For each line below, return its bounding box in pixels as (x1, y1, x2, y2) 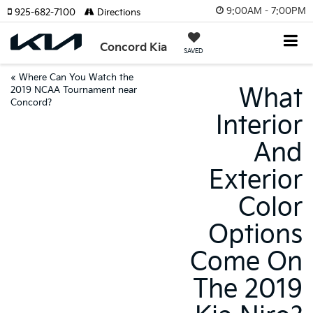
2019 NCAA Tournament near (10, 85, 137, 96)
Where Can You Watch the (19, 72, 133, 83)
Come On (190, 247, 303, 277)
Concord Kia (100, 41, 168, 54)
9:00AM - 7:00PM (226, 5, 306, 17)
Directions (94, 7, 140, 18)
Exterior (209, 166, 303, 196)
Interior (216, 111, 303, 141)
